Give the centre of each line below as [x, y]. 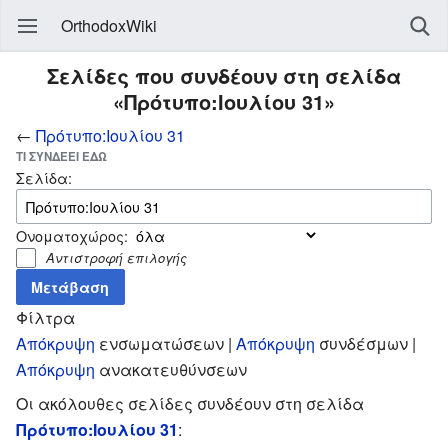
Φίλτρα [45, 317]
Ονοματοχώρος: [72, 235]
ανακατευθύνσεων [171, 369]
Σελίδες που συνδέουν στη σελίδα [224, 75]
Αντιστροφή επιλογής [117, 257]
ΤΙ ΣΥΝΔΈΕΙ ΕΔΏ [61, 156]
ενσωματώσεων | [165, 343]
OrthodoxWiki [109, 25]
